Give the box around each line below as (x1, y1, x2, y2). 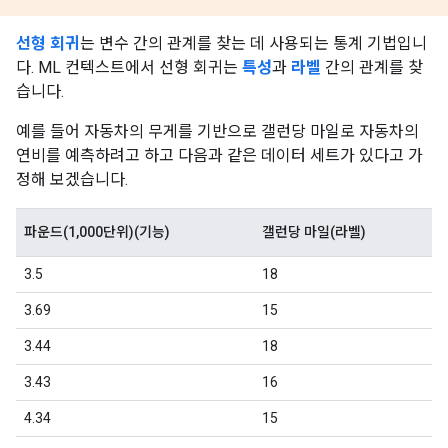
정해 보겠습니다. (16, 170, 128, 189)
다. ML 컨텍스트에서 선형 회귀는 (16, 58, 242, 77)
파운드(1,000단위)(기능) (24, 224, 170, 240)
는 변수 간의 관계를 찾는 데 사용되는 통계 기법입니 (80, 34, 427, 53)
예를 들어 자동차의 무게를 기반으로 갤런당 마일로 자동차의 (16, 122, 419, 141)
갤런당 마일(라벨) (262, 224, 366, 240)
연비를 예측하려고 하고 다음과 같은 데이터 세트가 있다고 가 (16, 146, 423, 165)
